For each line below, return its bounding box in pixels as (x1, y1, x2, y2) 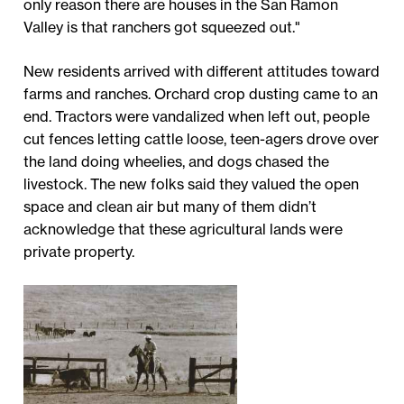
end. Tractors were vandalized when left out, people (23, 107, 371, 126)
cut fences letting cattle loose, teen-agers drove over (23, 130, 380, 149)
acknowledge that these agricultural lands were (23, 220, 344, 239)
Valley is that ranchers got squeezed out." (23, 18, 301, 37)
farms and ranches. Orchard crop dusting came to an (23, 85, 379, 104)
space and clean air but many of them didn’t (23, 197, 317, 216)
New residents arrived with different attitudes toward (23, 62, 381, 81)
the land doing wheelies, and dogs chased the (23, 152, 330, 171)
